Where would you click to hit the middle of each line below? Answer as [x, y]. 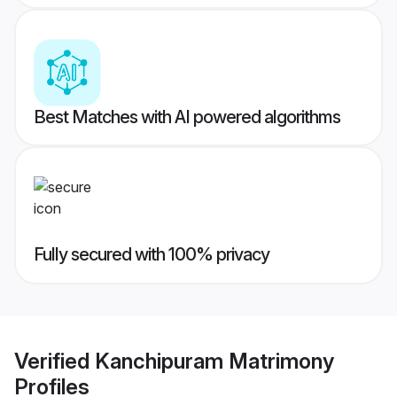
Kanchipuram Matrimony [214, 361]
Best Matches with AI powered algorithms [187, 117]
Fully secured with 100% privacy [152, 255]
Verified [54, 361]
